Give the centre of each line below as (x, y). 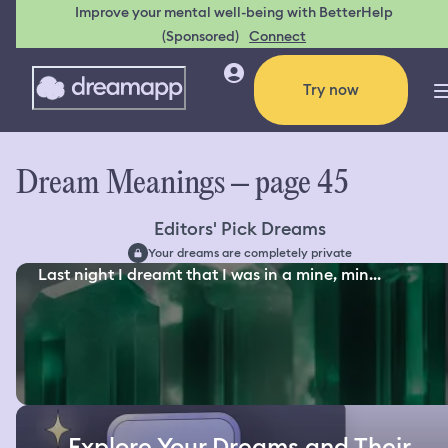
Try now (331, 90)
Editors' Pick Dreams (240, 229)
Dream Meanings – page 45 (182, 185)
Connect (278, 36)
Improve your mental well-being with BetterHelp (234, 12)
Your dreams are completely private (250, 252)
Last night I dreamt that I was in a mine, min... (210, 275)
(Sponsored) (201, 36)
